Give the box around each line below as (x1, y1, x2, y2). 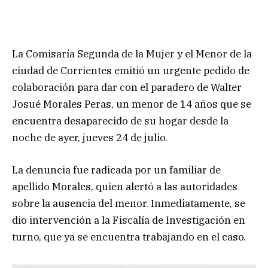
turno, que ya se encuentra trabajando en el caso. (12, 230, 246, 243)
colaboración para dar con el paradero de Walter (12, 80, 242, 94)
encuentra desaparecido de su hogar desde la (12, 114, 229, 127)
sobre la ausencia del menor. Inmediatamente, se (12, 196, 245, 210)
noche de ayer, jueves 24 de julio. (12, 130, 167, 144)
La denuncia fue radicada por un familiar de (12, 163, 221, 176)
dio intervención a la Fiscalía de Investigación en (12, 213, 245, 227)
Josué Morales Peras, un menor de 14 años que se (12, 97, 251, 111)
